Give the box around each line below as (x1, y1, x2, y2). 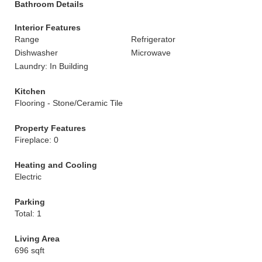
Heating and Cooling (15, 160, 97, 170)
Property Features (15, 123, 86, 133)
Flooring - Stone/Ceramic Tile (15, 98, 123, 108)
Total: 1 (15, 209, 42, 218)
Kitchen (15, 87, 46, 96)
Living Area (15, 234, 60, 243)
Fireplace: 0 (15, 135, 58, 144)
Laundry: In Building (15, 61, 88, 71)
